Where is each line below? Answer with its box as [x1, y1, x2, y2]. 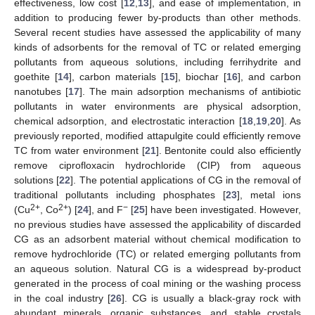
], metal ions [237, 188, 301, 200]
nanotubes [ [14, 85, 68, 97]
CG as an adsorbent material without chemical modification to [14, 233, 301, 245]
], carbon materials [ [69, 70, 164, 82]
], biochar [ [175, 70, 226, 82]
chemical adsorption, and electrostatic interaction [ [14, 115, 242, 127]
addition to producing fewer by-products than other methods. [14, 11, 301, 23]
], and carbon [238, 70, 301, 82]
